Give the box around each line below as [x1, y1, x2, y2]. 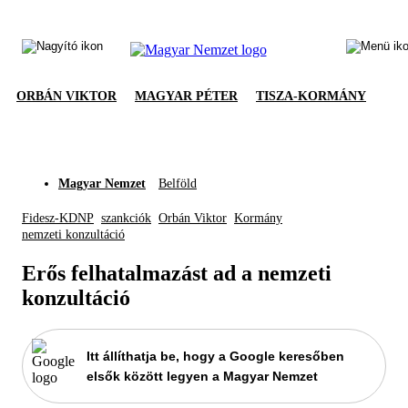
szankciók [101, 211, 151, 225]
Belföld [158, 177, 197, 190]
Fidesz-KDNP [22, 211, 94, 225]
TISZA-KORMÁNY [256, 89, 366, 103]
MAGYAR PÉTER [135, 89, 238, 103]
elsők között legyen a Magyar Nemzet [87, 368, 318, 383]
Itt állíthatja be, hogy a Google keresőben [87, 348, 344, 363]
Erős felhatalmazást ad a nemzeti [22, 260, 331, 285]
